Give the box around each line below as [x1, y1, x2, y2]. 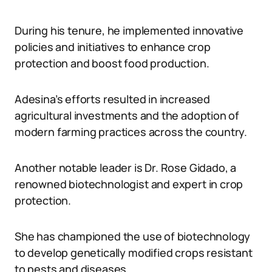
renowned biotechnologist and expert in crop [15, 177, 243, 191]
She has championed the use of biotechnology [15, 229, 251, 243]
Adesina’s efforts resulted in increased [15, 92, 210, 106]
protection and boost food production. [15, 56, 209, 70]
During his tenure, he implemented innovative [15, 23, 244, 38]
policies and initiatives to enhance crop [15, 39, 211, 54]
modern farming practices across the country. [15, 124, 248, 139]
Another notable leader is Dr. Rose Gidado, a [15, 160, 237, 175]
